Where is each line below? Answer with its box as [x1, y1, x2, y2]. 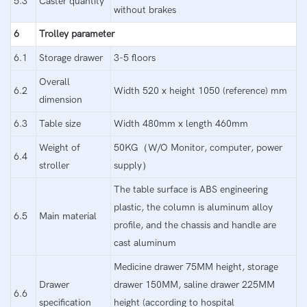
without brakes [114, 3, 176, 16]
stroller [39, 159, 69, 171]
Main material [39, 210, 97, 222]
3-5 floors [114, 51, 156, 64]
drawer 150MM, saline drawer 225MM [114, 278, 275, 291]
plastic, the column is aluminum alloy [114, 201, 273, 213]
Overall [39, 75, 70, 88]
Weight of [39, 141, 80, 153]
